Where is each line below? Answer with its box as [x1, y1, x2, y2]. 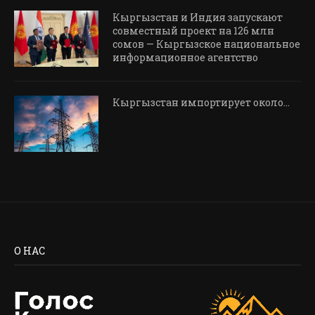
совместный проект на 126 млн [112, 24, 274, 38]
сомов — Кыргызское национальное [112, 37, 300, 51]
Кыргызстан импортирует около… [112, 96, 290, 110]
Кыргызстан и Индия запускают [112, 11, 283, 25]
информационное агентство [112, 51, 258, 65]
